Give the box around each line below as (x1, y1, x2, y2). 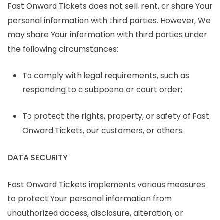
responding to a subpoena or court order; (22, 83, 182, 95)
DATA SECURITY (7, 151, 68, 163)
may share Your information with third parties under (7, 28, 207, 40)
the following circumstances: (7, 43, 118, 55)
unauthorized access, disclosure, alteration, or (7, 207, 183, 219)
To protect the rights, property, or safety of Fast (22, 110, 209, 122)
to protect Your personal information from (7, 192, 172, 204)
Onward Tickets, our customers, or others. (22, 124, 184, 136)
